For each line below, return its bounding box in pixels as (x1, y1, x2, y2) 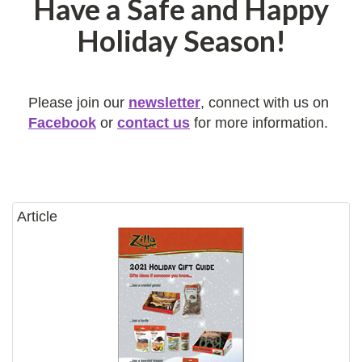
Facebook (28, 114, 96, 131)
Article (17, 208, 57, 225)
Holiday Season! (76, 22, 286, 58)
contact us (117, 114, 190, 131)
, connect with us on (200, 94, 329, 111)
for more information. (190, 114, 328, 131)
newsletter (128, 94, 200, 111)
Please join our (28, 94, 128, 111)
